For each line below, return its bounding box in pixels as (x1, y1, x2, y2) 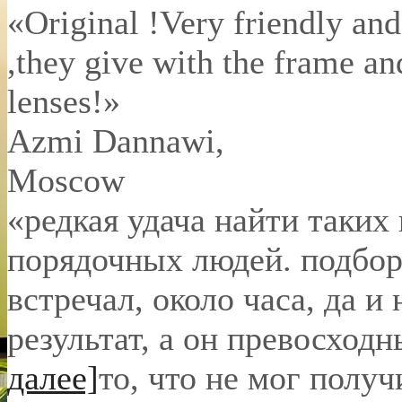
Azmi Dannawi (7, 121, 215, 160)
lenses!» (7, 82, 120, 120)
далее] (7, 358, 99, 397)
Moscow (7, 161, 125, 199)
